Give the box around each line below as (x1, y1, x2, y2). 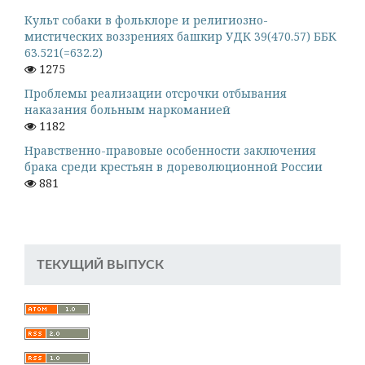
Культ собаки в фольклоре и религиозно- (24, 12, 268, 29)
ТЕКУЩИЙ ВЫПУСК (37, 258, 164, 272)
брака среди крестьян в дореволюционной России (24, 159, 323, 175)
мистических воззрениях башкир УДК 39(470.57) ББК (24, 29, 336, 45)
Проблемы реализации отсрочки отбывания (24, 86, 287, 102)
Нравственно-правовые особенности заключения (24, 143, 316, 159)
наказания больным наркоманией (24, 102, 231, 118)
